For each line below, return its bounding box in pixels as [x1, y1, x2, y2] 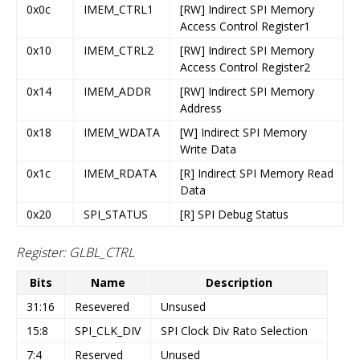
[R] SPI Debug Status [180, 207, 288, 223]
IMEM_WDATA [84, 125, 160, 141]
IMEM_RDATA [84, 166, 157, 182]
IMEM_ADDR [84, 84, 151, 100]
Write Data [180, 141, 236, 157]
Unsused [161, 299, 206, 314]
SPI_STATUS [84, 207, 148, 223]
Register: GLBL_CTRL [16, 243, 134, 262]
